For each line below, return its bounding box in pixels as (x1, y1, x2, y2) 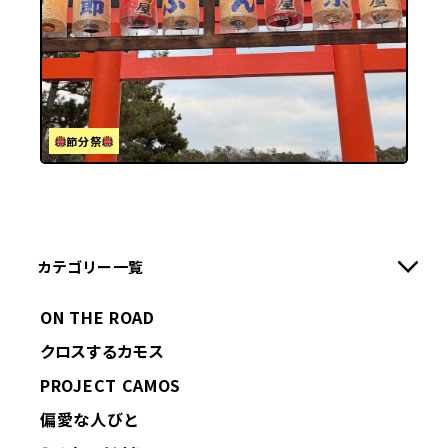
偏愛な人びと (40, 407, 138, 431)
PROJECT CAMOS (40, 373, 182, 397)
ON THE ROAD (40, 305, 155, 329)
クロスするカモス (40, 339, 165, 363)
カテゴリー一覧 (38, 256, 144, 277)
